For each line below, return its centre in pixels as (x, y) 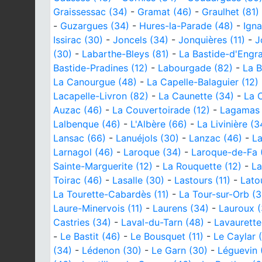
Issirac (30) (78, 39)
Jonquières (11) (212, 39)
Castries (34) (82, 222)
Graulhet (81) (230, 11)
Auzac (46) (78, 110)
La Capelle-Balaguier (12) (203, 82)
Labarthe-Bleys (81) (125, 54)
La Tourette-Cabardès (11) (111, 194)
